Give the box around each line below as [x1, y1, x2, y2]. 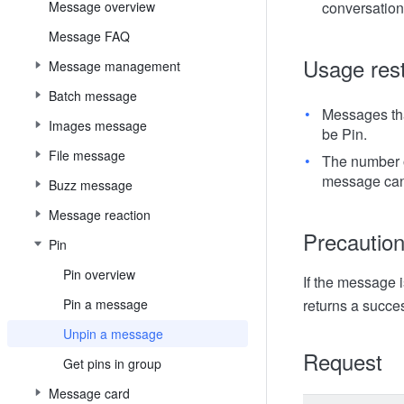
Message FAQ [49, 27, 130, 45]
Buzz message [49, 176, 133, 194]
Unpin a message [63, 325, 163, 343]
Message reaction [49, 206, 151, 224]
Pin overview [63, 265, 135, 283]
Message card [49, 384, 130, 402]
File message [49, 146, 125, 164]
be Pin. [322, 124, 367, 144]
